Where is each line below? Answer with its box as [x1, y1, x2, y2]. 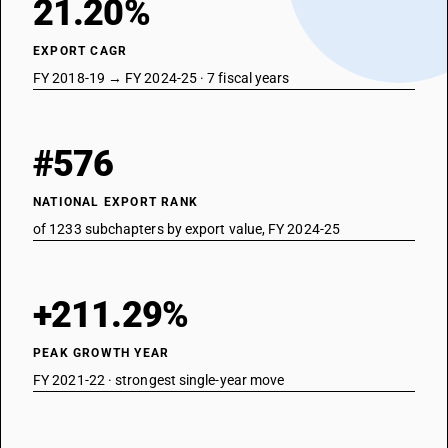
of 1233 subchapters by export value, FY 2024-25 [33, 221, 340, 237]
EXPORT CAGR [33, 44, 128, 58]
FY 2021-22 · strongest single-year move [33, 372, 285, 388]
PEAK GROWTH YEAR [33, 346, 170, 360]
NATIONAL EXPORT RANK [33, 195, 198, 209]
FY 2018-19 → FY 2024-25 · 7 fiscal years [33, 70, 290, 86]
